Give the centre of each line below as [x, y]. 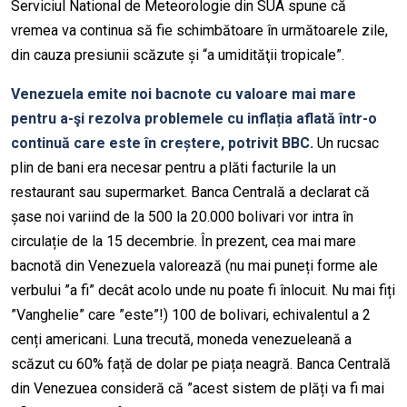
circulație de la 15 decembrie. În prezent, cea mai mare [184, 242]
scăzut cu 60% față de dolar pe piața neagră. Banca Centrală [201, 364]
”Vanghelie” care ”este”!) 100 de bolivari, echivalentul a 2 [191, 315]
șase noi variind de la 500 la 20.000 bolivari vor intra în [182, 217]
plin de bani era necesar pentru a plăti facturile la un [174, 168]
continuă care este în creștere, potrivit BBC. [162, 144]
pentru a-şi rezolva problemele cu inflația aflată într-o [194, 119]
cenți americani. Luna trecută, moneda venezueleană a [181, 340]
